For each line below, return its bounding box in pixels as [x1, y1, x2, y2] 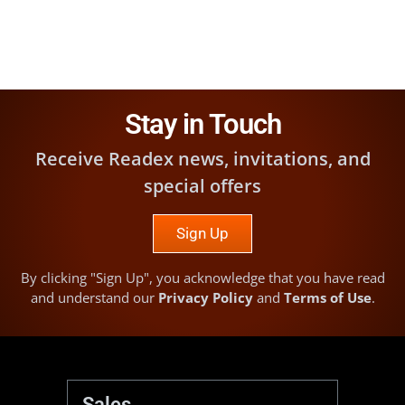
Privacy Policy [157, 288, 253, 307]
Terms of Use [283, 288, 372, 307]
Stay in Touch [124, 107, 281, 141]
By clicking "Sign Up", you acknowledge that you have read [20, 268, 385, 287]
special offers [144, 173, 261, 198]
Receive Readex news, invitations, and [34, 146, 371, 171]
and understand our [30, 288, 158, 307]
